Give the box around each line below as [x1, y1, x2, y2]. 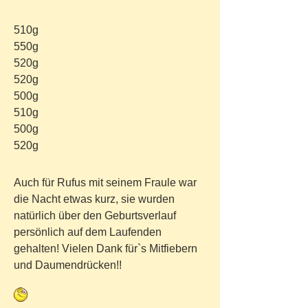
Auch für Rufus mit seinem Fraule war [14, 177, 197, 188]
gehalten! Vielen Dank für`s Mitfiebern [14, 243, 197, 254]
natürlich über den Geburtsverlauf [14, 210, 176, 221]
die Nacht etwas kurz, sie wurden [14, 193, 175, 205]
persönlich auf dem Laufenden [14, 226, 162, 238]
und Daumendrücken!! [14, 259, 124, 271]
